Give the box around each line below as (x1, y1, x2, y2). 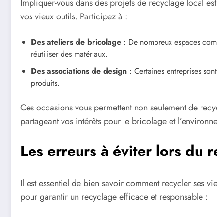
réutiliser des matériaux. (31, 48, 108, 60)
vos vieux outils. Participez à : (20, 10, 127, 23)
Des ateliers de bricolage (31, 36, 121, 47)
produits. (31, 77, 60, 89)
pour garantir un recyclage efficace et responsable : (20, 190, 208, 203)
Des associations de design (31, 65, 127, 77)
